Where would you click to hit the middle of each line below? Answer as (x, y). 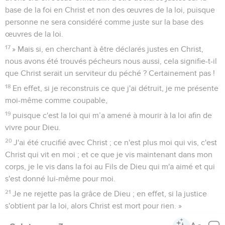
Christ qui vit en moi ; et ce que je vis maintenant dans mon (109, 154)
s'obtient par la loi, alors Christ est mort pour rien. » (93, 206)
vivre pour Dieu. (33, 127)
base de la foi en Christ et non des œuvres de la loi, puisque (110, 10)
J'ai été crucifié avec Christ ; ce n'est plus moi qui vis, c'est (116, 142)
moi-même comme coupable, (56, 100)
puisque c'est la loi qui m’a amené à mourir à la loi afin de (113, 115)
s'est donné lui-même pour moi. (60, 179)
